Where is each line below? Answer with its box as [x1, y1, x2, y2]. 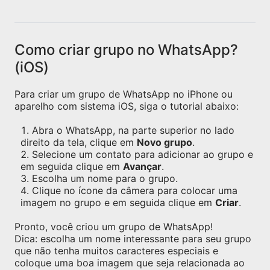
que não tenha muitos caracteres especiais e [14, 245, 218, 257]
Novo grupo [137, 136, 192, 148]
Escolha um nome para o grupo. [32, 172, 178, 184]
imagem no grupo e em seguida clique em [20, 196, 215, 209]
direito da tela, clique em [20, 136, 137, 148]
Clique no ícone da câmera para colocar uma [32, 184, 237, 196]
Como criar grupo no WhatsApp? [14, 41, 238, 58]
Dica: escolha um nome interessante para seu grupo [14, 233, 251, 245]
